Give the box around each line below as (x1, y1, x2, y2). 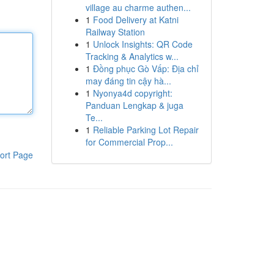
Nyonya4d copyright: (92, 87, 172, 99)
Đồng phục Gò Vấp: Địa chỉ (92, 62, 199, 75)
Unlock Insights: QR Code (92, 38, 193, 50)
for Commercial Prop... (85, 136, 173, 148)
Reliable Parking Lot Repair (92, 124, 199, 136)
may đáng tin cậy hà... (85, 75, 171, 87)
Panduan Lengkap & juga (85, 99, 183, 111)
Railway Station (85, 26, 145, 38)
